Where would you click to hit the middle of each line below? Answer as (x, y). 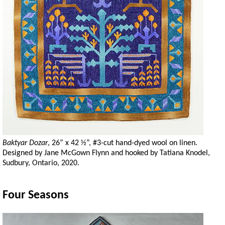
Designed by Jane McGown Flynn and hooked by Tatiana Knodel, (106, 153)
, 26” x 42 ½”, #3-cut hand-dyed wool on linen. (123, 143)
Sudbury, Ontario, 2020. (41, 163)
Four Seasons (36, 196)
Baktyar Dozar (25, 143)
